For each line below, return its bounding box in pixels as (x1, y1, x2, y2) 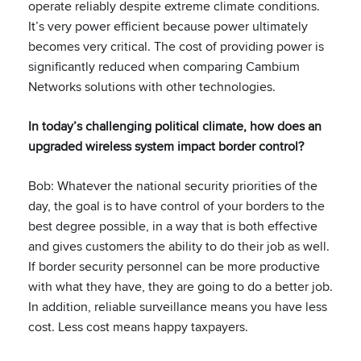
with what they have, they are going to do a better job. (28, 277, 333, 296)
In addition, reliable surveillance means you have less (28, 297, 327, 316)
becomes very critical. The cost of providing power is (28, 37, 324, 56)
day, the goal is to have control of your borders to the (28, 197, 325, 215)
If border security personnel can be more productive (28, 257, 320, 276)
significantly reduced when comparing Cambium (28, 57, 300, 76)
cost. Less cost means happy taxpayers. (28, 317, 248, 336)
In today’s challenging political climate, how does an (28, 117, 322, 135)
